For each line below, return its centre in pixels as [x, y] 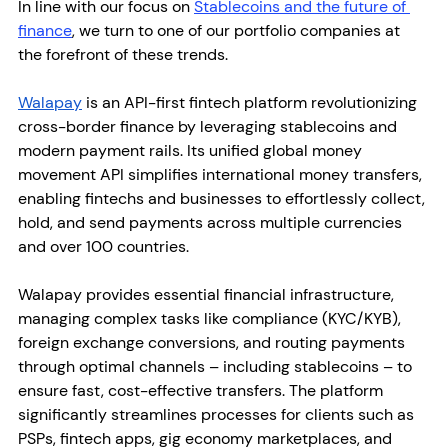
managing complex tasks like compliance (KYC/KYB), [211, 318]
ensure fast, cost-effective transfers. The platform [202, 390]
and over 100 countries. [103, 246]
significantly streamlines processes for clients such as [218, 414]
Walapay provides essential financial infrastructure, [208, 294]
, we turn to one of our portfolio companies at [238, 30]
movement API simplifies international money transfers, [222, 174]
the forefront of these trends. [125, 54]
